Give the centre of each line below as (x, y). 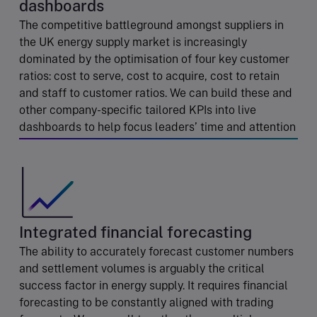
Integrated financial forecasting (136, 232)
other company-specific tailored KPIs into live (138, 110)
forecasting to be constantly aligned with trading (146, 302)
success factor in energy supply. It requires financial (154, 285)
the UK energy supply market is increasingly (133, 42)
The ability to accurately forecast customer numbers (156, 251)
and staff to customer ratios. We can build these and (156, 93)
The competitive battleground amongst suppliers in (151, 25)
